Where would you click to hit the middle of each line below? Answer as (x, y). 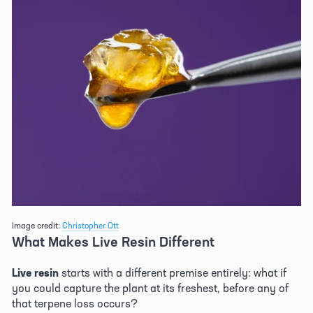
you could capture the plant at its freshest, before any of (150, 287)
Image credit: (37, 225)
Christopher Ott (90, 225)
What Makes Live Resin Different (115, 241)
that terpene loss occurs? (76, 303)
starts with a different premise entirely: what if (173, 272)
